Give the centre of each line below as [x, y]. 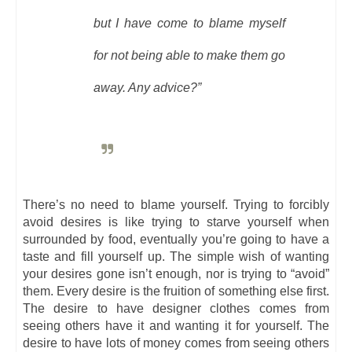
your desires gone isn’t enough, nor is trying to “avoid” [176, 273]
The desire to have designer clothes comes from [176, 308]
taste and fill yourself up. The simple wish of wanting [176, 256]
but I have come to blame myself [189, 24]
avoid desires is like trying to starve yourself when [176, 222]
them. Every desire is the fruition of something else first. [176, 291]
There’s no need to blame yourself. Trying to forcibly [176, 204]
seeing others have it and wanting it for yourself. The [176, 325]
